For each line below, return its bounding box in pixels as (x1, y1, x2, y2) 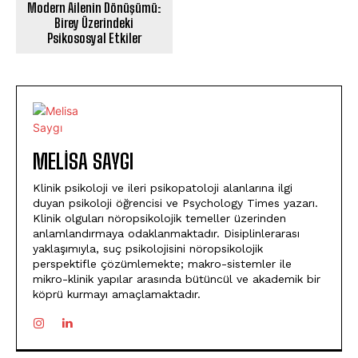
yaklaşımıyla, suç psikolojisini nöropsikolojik (33, 242, 263, 256)
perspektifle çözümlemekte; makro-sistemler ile (33, 257, 292, 271)
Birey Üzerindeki (54, 15, 134, 31)
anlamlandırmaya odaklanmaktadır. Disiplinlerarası (33, 227, 300, 241)
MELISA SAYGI (33, 149, 133, 175)
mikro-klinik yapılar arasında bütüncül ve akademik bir (33, 272, 320, 286)
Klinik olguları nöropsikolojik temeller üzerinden (33, 212, 286, 225)
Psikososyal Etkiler (46, 30, 141, 46)
